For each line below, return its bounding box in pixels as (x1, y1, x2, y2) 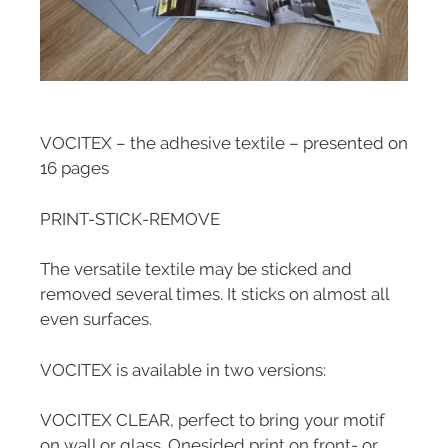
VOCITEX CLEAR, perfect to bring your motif (40, 410, 385, 431)
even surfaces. (40, 309, 152, 330)
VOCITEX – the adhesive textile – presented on (40, 133, 408, 154)
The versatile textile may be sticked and (40, 259, 352, 280)
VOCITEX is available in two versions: (40, 359, 326, 380)
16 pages (40, 158, 109, 179)
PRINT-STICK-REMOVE (40, 208, 220, 229)
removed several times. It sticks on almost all (40, 284, 389, 305)
